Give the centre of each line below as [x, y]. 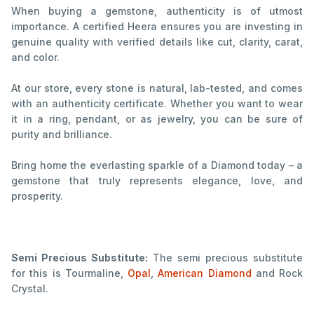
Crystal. [30, 289]
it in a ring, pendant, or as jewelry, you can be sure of [157, 119]
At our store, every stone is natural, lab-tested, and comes [157, 88]
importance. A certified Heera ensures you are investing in [157, 27]
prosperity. [37, 196]
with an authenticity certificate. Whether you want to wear [157, 104]
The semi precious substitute [227, 258]
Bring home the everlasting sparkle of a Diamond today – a [157, 165]
